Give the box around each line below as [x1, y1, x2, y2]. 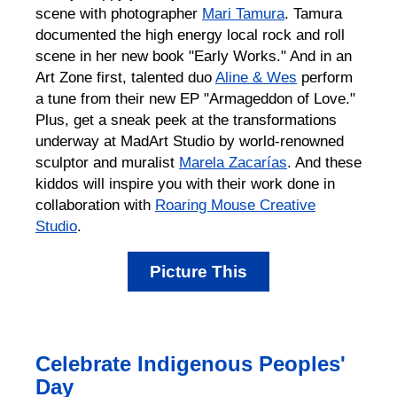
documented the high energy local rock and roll [35, 25, 345, 43]
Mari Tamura [202, 4, 284, 22]
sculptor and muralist [35, 152, 179, 171]
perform [297, 67, 353, 86]
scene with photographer [35, 4, 202, 22]
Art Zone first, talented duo [35, 67, 215, 86]
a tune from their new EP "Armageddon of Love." [35, 89, 355, 107]
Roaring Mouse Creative [155, 195, 315, 214]
